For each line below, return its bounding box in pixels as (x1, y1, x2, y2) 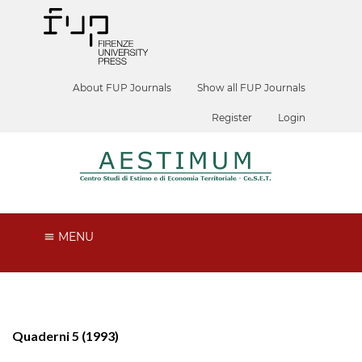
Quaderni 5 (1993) (12, 327, 119, 343)
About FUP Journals (73, 82, 172, 94)
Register (212, 112, 253, 124)
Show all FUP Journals (197, 82, 306, 94)
